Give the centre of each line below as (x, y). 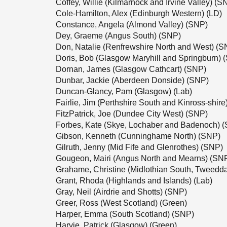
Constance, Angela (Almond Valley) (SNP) (132, 25)
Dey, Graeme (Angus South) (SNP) (118, 36)
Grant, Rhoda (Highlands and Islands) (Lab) (134, 181)
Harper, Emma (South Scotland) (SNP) (125, 214)
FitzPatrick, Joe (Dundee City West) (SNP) (132, 114)
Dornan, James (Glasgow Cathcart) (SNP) (131, 69)
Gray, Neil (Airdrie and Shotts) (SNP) (121, 192)
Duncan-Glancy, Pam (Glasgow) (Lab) (124, 91)
